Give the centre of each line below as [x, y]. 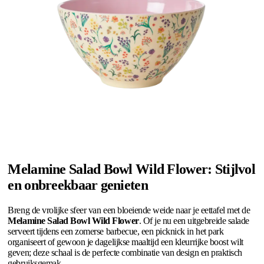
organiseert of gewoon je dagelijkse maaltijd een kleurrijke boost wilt [126, 242]
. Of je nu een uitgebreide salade [194, 220]
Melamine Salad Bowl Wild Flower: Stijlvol [131, 169]
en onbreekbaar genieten [78, 185]
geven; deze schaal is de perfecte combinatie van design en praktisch [125, 252]
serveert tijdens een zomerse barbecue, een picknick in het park [116, 231]
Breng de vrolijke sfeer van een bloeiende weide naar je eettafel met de [129, 210]
